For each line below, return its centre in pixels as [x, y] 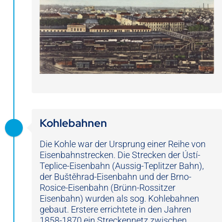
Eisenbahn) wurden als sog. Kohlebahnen [119, 198]
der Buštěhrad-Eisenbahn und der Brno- [115, 176]
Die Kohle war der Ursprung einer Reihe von [123, 144]
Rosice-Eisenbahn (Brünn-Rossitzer [108, 187]
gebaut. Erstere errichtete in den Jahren [115, 209]
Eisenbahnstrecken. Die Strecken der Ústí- [120, 155]
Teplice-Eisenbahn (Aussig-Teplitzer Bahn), [122, 166]
